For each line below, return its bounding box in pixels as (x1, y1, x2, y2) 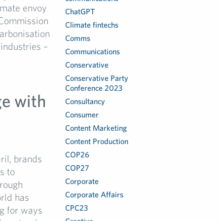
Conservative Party (65, 74, 129, 82)
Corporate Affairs (65, 190, 124, 199)
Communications (65, 47, 120, 56)
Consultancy (65, 97, 106, 106)
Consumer (65, 110, 99, 119)
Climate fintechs (65, 20, 119, 29)
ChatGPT (65, 7, 96, 16)
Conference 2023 (65, 83, 123, 92)
